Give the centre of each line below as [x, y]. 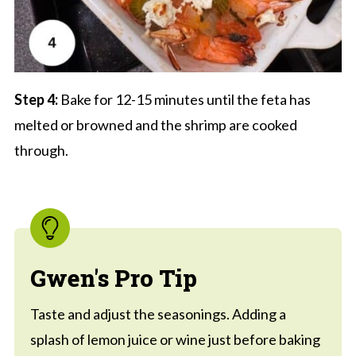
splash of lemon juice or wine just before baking [175, 340]
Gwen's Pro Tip [113, 278]
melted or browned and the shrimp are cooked [155, 125]
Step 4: [37, 100]
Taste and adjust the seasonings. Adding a [158, 314]
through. [41, 151]
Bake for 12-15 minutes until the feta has [185, 100]
